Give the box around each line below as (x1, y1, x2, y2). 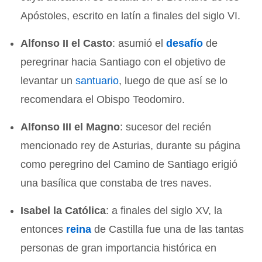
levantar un (20, 74, 76, 87)
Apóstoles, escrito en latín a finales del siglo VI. (20, 9, 241, 22)
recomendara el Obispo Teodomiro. (20, 93, 185, 105)
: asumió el (112, 37, 167, 49)
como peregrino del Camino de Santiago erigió (20, 158, 238, 170)
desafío (166, 37, 204, 49)
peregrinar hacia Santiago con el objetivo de (20, 56, 226, 68)
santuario (75, 74, 119, 87)
